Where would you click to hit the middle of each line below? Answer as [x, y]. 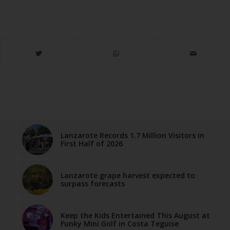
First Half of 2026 [91, 144]
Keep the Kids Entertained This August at [135, 216]
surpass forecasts [92, 184]
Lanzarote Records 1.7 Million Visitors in [132, 136]
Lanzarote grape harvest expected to [128, 176]
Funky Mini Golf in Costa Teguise [119, 224]
